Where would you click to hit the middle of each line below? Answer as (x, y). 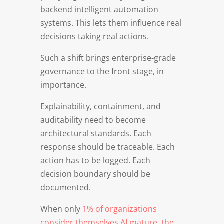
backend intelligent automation (99, 9)
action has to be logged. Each (95, 160)
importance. (63, 85)
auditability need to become (93, 120)
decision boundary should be (95, 174)
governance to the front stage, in (102, 71)
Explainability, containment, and (100, 106)
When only (61, 209)
